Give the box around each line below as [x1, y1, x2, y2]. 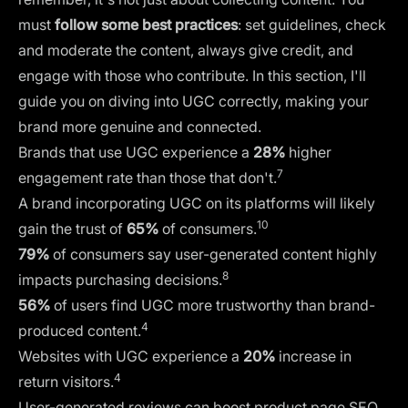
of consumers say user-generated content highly [53, 244, 377, 263]
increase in [275, 346, 352, 365]
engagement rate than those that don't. [18, 168, 277, 187]
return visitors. [18, 372, 114, 391]
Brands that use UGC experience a [18, 142, 253, 161]
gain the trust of [18, 219, 123, 238]
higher [285, 142, 331, 161]
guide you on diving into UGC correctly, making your [18, 91, 369, 110]
